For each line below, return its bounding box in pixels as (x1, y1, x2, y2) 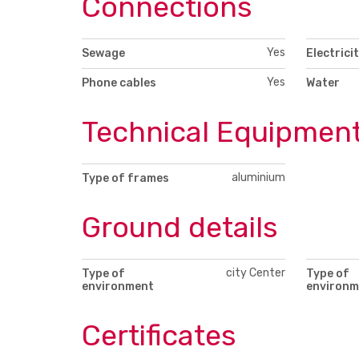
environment (82, 279, 154, 293)
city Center (226, 265, 286, 280)
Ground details (82, 209, 278, 244)
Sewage (82, 46, 125, 61)
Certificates (82, 317, 236, 353)
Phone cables (82, 76, 156, 91)
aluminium (232, 170, 286, 184)
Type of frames (82, 171, 169, 185)
